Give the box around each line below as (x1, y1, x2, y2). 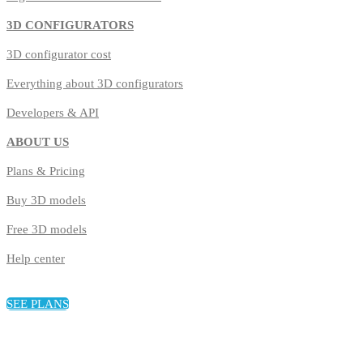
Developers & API (6, 106, 99, 120)
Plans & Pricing (6, 164, 85, 178)
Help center (6, 252, 65, 266)
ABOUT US (6, 135, 69, 149)
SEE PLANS (6, 297, 69, 311)
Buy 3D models (6, 194, 86, 207)
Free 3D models (6, 223, 87, 237)
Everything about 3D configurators (6, 77, 183, 91)
